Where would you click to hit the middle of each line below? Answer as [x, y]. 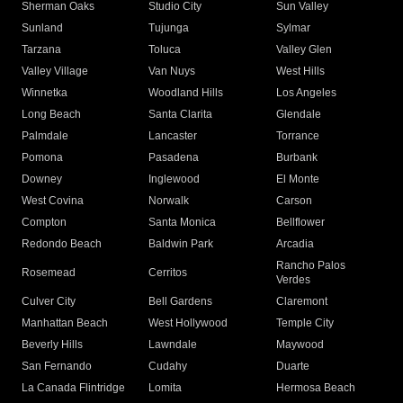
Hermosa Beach [315, 388]
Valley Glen [304, 50]
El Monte [297, 179]
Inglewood [175, 179]
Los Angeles [306, 93]
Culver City [49, 302]
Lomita [166, 388]
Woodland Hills [186, 93]
